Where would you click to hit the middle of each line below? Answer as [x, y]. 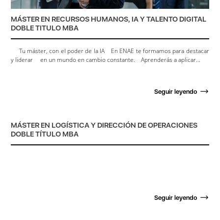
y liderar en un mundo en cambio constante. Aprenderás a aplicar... [106, 59]
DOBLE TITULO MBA [45, 28]
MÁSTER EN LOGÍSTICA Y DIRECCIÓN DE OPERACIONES [104, 125]
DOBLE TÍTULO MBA [45, 134]
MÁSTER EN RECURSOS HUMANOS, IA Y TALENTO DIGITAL [109, 19]
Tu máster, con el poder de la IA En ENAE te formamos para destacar [110, 51]
